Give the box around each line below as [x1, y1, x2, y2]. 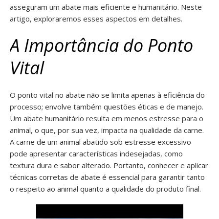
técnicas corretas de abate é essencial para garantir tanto [10, 172, 205, 182]
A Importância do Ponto [10, 33, 193, 57]
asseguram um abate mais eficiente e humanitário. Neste [10, 2, 202, 12]
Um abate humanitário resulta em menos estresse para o [10, 113, 203, 123]
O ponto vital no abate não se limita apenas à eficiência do [10, 90, 205, 100]
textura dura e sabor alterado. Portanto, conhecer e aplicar [10, 160, 208, 170]
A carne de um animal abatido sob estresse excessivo [10, 137, 191, 147]
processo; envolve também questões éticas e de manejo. [10, 102, 203, 111]
